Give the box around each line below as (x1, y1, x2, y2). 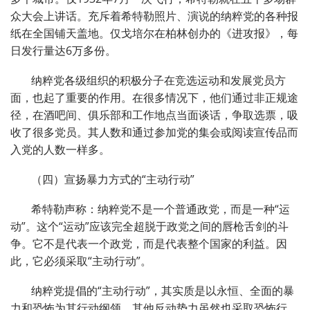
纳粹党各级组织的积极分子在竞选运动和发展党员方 (31, 73, 286, 89)
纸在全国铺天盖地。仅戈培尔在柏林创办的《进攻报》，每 (10, 26, 298, 42)
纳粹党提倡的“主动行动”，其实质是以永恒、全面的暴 (31, 283, 294, 299)
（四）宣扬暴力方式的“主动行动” (31, 172, 194, 188)
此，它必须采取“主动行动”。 (10, 253, 152, 269)
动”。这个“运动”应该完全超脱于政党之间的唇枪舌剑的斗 (10, 219, 289, 235)
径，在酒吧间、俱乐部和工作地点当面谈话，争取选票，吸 (10, 107, 298, 123)
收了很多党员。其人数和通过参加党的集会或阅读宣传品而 (10, 125, 298, 140)
